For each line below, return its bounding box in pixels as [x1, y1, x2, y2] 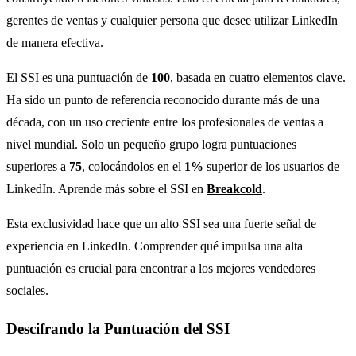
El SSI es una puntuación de [6, 70, 151, 84]
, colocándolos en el [82, 159, 184, 173]
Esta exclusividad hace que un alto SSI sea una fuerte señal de [6, 216, 316, 230]
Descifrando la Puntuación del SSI [6, 320, 230, 338]
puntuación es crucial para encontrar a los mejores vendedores [6, 261, 315, 275]
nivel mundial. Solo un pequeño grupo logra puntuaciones [6, 137, 296, 151]
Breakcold [207, 181, 262, 195]
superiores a [6, 159, 69, 173]
